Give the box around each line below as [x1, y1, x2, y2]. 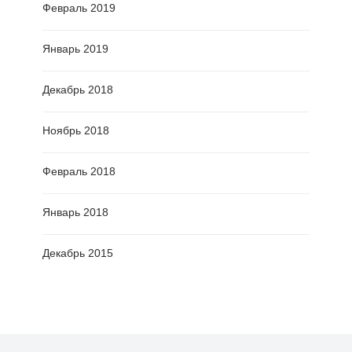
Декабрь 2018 [42, 83, 113, 97]
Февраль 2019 [42, 2, 115, 15]
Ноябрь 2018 [42, 124, 109, 137]
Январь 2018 [42, 206, 108, 219]
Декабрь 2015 [42, 247, 113, 260]
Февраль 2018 [42, 165, 115, 178]
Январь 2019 [42, 42, 108, 56]
